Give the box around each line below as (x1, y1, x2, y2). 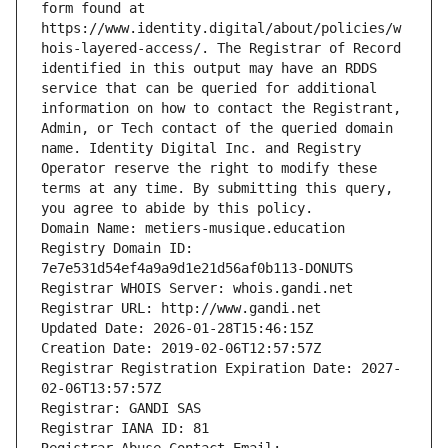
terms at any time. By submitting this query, (41, 180, 393, 197)
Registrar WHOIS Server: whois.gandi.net (41, 280, 353, 297)
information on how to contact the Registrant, (41, 100, 401, 117)
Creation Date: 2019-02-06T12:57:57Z (41, 340, 321, 357)
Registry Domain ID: (41, 240, 193, 257)
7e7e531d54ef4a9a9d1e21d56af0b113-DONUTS (41, 260, 353, 277)
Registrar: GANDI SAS (41, 400, 201, 417)
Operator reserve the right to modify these (41, 160, 377, 177)
